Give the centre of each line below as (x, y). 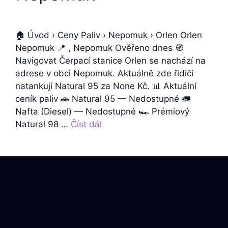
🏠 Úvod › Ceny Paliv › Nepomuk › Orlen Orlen (109, 35)
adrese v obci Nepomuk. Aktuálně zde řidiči (104, 73)
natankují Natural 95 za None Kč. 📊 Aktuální (106, 86)
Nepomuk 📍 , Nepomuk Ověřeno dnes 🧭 (99, 48)
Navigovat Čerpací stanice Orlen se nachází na (110, 61)
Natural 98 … (43, 124)
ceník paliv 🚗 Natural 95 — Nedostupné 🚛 (103, 99)
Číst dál (86, 124)
